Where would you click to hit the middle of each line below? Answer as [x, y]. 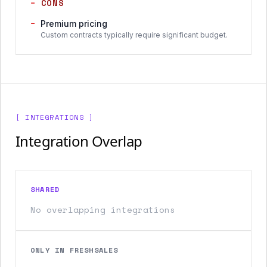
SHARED [45, 189]
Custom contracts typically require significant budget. [134, 35]
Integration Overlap [79, 141]
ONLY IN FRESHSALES [74, 250]
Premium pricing [74, 24]
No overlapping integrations [103, 209]
